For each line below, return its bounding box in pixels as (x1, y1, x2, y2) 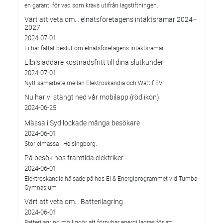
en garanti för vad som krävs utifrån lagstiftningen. (24, 1, 158, 9)
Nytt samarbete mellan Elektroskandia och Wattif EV (24, 79, 162, 87)
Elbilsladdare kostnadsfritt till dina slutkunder (24, 57, 163, 67)
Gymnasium (24, 183, 57, 191)
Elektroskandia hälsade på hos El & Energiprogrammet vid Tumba (24, 174, 197, 182)
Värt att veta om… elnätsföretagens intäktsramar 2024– (24, 14, 197, 24)
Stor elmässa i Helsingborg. (24, 139, 97, 147)
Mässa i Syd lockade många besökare (24, 118, 140, 127)
